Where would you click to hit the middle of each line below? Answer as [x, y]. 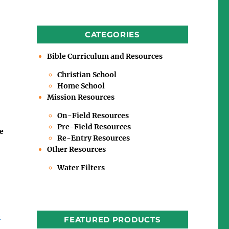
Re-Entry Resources [93, 138]
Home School [81, 86]
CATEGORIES [112, 34]
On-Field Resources [93, 115]
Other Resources [76, 149]
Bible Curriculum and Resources [105, 56]
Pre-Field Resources [94, 127]
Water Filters [81, 167]
